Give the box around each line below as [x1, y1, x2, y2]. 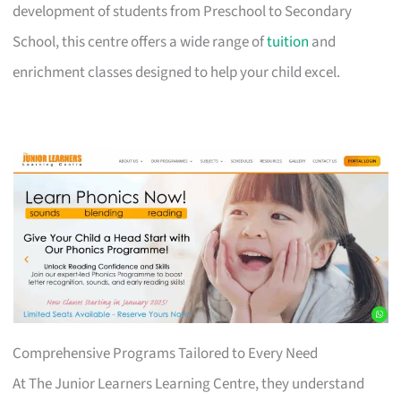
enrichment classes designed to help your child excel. [13, 62, 341, 84]
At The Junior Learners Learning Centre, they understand [13, 373, 365, 396]
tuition [267, 31, 310, 54]
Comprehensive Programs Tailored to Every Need [13, 343, 319, 365]
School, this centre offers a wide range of [13, 31, 268, 54]
